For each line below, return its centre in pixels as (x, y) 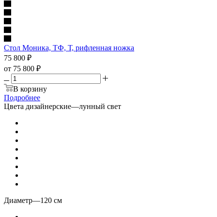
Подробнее (22, 97)
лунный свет (100, 106)
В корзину (30, 89)
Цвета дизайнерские (38, 106)
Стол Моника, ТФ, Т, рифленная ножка (69, 47)
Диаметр (18, 200)
